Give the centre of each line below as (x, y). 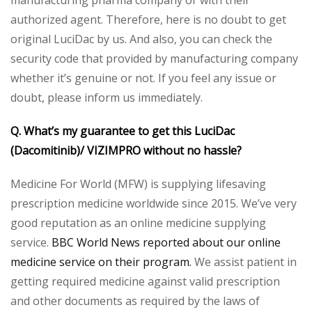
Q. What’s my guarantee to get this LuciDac (123, 131)
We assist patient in (244, 262)
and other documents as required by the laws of (135, 301)
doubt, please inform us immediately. (107, 97)
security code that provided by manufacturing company (154, 58)
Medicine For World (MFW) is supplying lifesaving (138, 184)
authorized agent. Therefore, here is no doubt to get (148, 19)
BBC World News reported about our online (166, 242)
